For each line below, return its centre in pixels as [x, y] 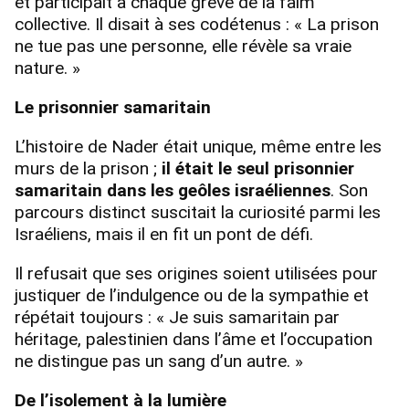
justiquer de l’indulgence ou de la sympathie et [192, 296]
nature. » [47, 68]
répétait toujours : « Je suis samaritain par [177, 318]
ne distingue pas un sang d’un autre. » [159, 362]
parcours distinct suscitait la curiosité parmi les [198, 212]
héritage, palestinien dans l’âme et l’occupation [194, 340]
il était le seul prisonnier [258, 168]
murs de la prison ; [88, 168]
